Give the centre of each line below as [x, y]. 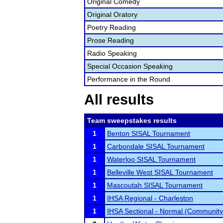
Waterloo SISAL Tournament [151, 159]
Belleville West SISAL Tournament [160, 172]
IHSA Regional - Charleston [150, 198]
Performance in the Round [129, 79]
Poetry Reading [111, 27]
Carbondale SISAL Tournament [156, 146]
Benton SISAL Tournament [149, 133]
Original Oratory [112, 14]
